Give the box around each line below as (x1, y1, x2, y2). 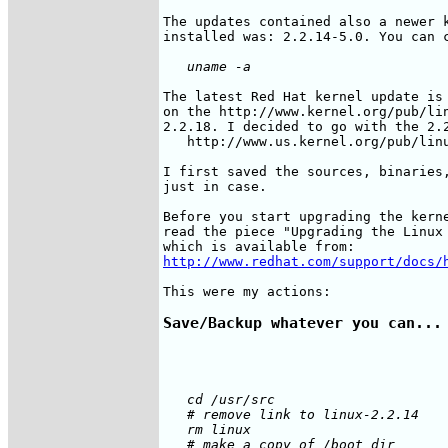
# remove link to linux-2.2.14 (163, 407, 419, 423)
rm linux (163, 422, 251, 438)
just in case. (163, 178, 267, 194)
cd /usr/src (163, 392, 275, 408)
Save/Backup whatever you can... (163, 313, 442, 332)
